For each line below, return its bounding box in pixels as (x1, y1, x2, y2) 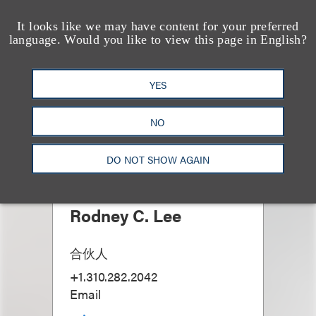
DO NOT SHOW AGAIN (106, 152, 209, 166)
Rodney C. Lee (70, 203, 181, 227)
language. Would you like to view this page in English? (8, 32, 308, 47)
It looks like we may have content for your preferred (17, 18, 299, 33)
